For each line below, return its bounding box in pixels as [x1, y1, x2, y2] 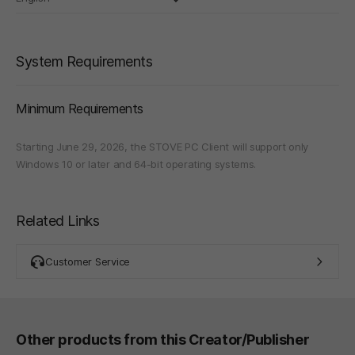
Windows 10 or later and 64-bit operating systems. [16, 157, 257, 170]
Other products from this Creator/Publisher [16, 330, 310, 348]
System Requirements [16, 52, 153, 70]
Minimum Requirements [16, 100, 143, 116]
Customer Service [45, 254, 130, 268]
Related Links [16, 212, 100, 229]
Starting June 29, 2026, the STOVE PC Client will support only [16, 139, 309, 153]
